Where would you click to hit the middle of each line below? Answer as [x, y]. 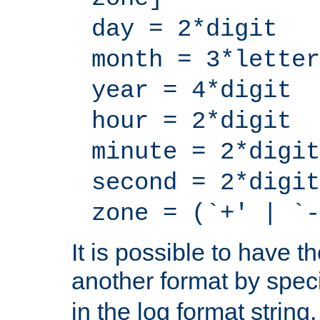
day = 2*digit [184, 30]
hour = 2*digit [191, 122]
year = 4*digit [191, 91]
